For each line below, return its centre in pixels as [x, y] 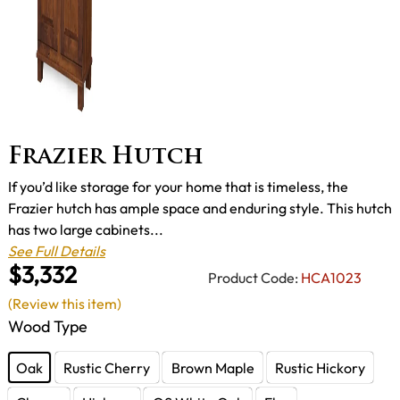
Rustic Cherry [107, 367]
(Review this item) [65, 303]
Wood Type [48, 326]
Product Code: [253, 277]
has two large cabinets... [86, 230]
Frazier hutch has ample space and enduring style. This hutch [200, 208]
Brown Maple [212, 367]
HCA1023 [331, 277]
